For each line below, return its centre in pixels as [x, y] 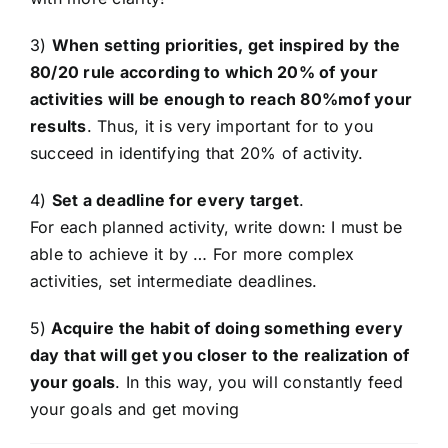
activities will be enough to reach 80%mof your [221, 99]
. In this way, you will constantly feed [259, 382]
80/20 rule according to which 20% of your [204, 72]
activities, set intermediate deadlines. [174, 281]
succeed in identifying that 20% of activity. [197, 153]
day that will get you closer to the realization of [219, 355]
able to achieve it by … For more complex [192, 254]
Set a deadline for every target [175, 200]
